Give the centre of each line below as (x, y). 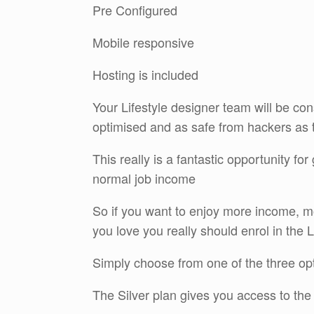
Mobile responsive (143, 42)
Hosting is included (145, 75)
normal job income (144, 178)
